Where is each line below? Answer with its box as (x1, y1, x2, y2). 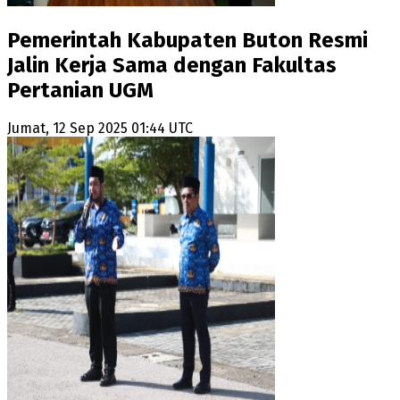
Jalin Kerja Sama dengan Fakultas (7, 52, 337, 78)
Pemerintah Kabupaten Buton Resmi (7, 27, 368, 53)
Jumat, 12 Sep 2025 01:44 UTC (7, 120, 193, 137)
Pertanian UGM (7, 77, 154, 103)
